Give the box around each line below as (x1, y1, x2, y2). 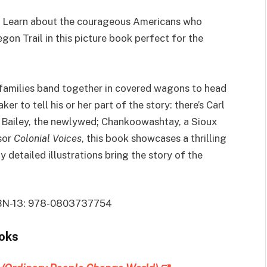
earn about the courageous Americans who (8, 15, 202, 27)
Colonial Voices (14, 132, 82, 144)
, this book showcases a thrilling (82, 132, 226, 144)
